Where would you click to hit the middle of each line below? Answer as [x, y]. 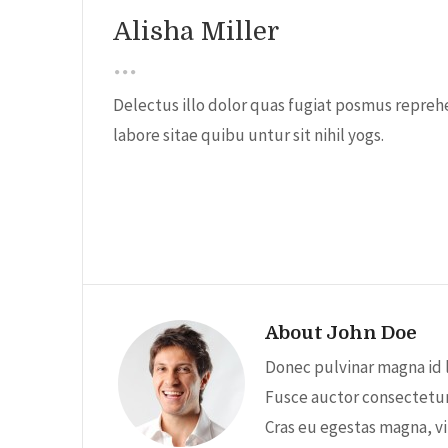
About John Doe [341, 332]
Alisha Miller [196, 31]
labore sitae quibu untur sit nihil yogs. [248, 135]
